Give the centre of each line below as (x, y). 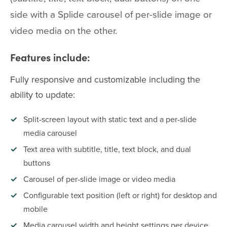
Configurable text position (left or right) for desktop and (120, 195)
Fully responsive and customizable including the (105, 79)
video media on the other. (64, 30)
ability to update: (43, 94)
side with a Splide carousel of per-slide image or (111, 14)
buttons (37, 163)
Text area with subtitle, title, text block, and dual (107, 149)
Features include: (50, 57)
